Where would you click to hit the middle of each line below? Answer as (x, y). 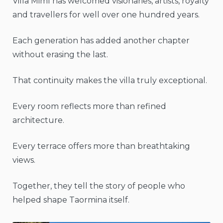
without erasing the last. (60, 55)
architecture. (38, 120)
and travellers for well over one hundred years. (106, 15)
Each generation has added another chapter (101, 41)
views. (24, 160)
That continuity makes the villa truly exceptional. (110, 81)
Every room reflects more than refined (89, 107)
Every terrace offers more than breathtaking (101, 146)
